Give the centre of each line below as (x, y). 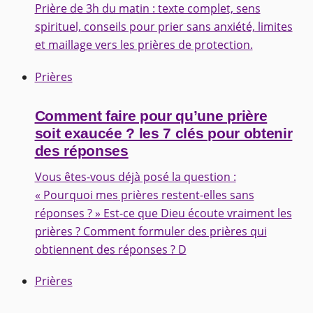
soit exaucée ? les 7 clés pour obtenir (163, 134)
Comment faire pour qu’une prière (151, 116)
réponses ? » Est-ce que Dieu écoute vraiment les (163, 213)
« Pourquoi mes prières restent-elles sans (144, 195)
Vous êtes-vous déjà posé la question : (135, 177)
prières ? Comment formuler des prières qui (151, 232)
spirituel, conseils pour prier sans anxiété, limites (163, 27)
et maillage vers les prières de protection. (144, 45)
